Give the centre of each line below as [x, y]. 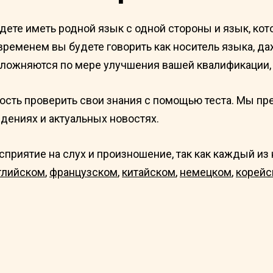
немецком [206, 172]
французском [83, 172]
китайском [149, 172]
